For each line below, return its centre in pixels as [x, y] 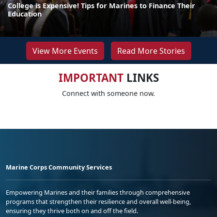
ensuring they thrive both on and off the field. [72, 210]
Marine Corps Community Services [59, 167]
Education [25, 14]
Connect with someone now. [108, 93]
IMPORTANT [91, 77]
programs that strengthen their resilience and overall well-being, [98, 201]
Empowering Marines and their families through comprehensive [98, 192]
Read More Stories [151, 51]
